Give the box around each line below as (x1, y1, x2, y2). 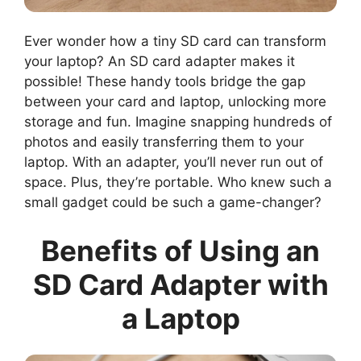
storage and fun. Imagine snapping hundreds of (24, 114, 332, 131)
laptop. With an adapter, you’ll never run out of (24, 154, 323, 171)
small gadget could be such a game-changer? (24, 194, 322, 211)
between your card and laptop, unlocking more (24, 93, 326, 110)
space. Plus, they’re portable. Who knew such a (24, 174, 332, 191)
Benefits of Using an (41, 233, 320, 268)
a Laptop (121, 301, 240, 335)
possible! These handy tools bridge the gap (24, 73, 305, 90)
